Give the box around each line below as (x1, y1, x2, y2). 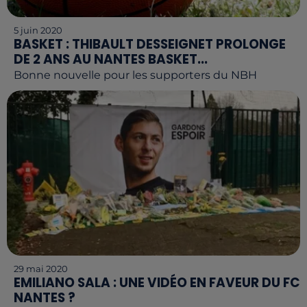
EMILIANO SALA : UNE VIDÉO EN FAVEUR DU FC (14, 273, 300, 292)
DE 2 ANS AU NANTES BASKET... (14, 50, 208, 69)
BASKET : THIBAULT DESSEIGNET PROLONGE (14, 35, 286, 53)
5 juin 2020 (14, 25, 62, 36)
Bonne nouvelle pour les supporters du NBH (14, 69, 257, 82)
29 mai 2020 (14, 262, 68, 274)
